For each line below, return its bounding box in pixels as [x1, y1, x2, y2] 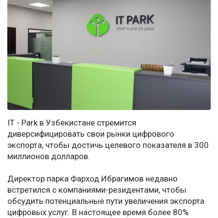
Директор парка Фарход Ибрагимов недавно [7, 174, 178, 184]
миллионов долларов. [7, 151, 90, 162]
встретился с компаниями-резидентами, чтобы [7, 185, 186, 195]
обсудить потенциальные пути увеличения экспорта [7, 196, 204, 206]
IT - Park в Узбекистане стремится [7, 118, 136, 128]
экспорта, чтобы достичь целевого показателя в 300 [7, 140, 209, 150]
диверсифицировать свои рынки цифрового [7, 129, 174, 139]
